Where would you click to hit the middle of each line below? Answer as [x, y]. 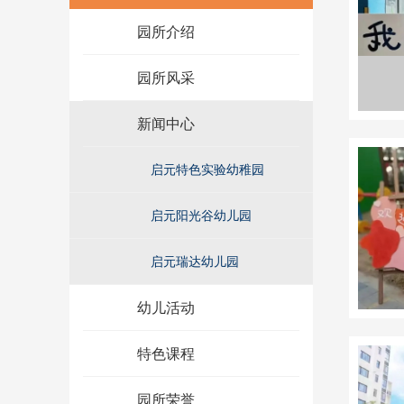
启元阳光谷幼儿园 [201, 215]
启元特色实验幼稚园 [207, 169]
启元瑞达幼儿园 [195, 261]
